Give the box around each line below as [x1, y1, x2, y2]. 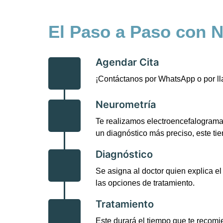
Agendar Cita [96, 56, 159, 68]
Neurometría [96, 98, 156, 111]
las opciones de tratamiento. [96, 178, 195, 187]
